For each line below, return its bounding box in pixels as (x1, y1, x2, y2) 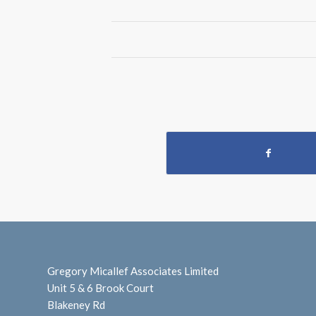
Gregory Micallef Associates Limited (47, 265, 219, 278)
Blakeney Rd (47, 298, 105, 312)
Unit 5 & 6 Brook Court (47, 281, 154, 295)
